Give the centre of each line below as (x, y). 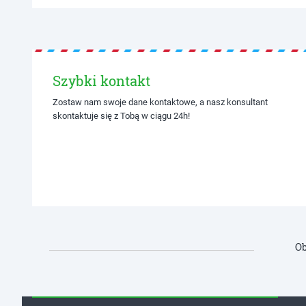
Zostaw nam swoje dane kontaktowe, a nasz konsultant (160, 102)
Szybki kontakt (101, 81)
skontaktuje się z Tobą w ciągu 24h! (121, 116)
